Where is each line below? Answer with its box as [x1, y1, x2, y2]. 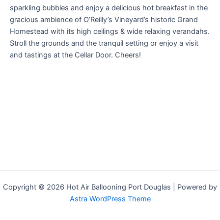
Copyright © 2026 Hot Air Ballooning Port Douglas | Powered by [3, 183, 217, 192]
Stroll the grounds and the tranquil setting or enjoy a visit [10, 39, 198, 48]
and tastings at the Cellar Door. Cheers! [10, 51, 141, 60]
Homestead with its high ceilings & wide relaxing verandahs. [10, 27, 210, 36]
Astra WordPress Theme [69, 194, 151, 203]
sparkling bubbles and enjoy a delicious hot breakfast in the [10, 3, 208, 13]
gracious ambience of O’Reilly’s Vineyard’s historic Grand [10, 15, 198, 25]
